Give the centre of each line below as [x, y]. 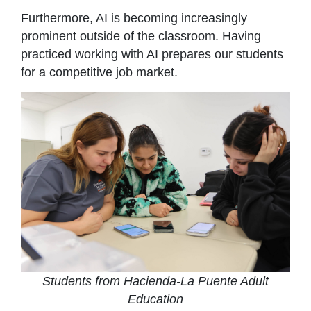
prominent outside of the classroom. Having [141, 36]
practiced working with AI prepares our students [152, 54]
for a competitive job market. [99, 73]
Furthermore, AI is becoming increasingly [134, 18]
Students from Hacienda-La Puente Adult [155, 281]
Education [155, 299]
